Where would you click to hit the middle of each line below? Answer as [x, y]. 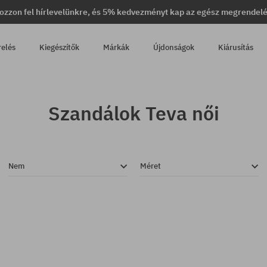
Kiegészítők [60, 47]
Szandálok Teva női [133, 113]
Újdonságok [174, 47]
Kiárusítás [236, 47]
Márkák [117, 47]
